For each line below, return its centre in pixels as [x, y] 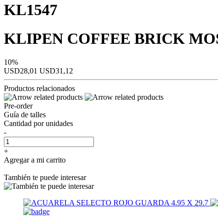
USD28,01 [22, 71]
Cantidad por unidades [38, 124]
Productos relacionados [39, 89]
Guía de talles [25, 115]
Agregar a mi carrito [35, 160]
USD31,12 [56, 71]
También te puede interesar [45, 178]
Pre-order [18, 106]
